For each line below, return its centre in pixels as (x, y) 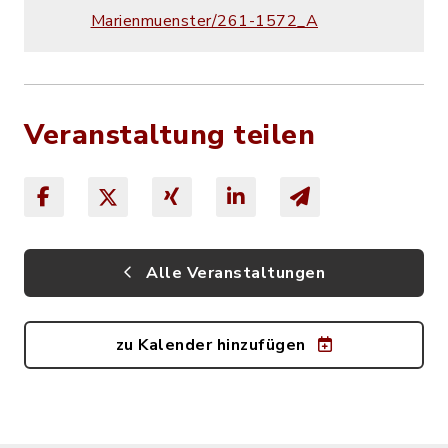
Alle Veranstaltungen (233, 273)
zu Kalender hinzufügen (212, 345)
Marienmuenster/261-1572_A (204, 21)
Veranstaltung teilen (169, 135)
